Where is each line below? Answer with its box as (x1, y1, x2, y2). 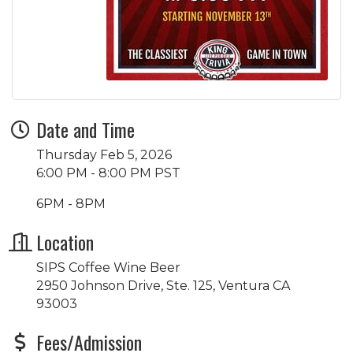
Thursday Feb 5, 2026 (36, 147, 172, 162)
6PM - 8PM (36, 195, 106, 211)
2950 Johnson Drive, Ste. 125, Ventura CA (36, 277, 290, 293)
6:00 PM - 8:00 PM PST (36, 165, 180, 180)
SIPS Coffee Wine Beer (36, 259, 180, 275)
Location (36, 227, 94, 256)
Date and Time (36, 114, 135, 143)
